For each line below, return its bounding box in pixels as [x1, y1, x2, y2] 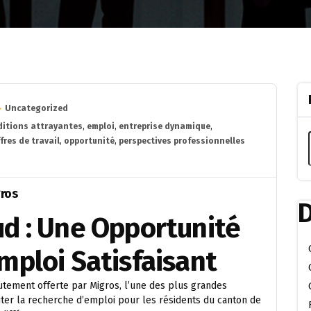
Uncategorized [5, 103, 68, 113]
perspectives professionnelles [119, 136, 245, 146]
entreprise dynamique [119, 121, 210, 131]
